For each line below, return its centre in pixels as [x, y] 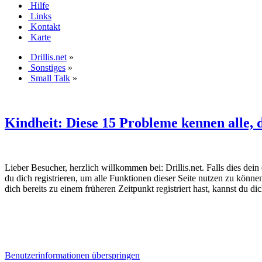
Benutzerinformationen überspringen [72, 255]
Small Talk [50, 78]
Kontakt [45, 26]
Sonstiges [48, 67]
